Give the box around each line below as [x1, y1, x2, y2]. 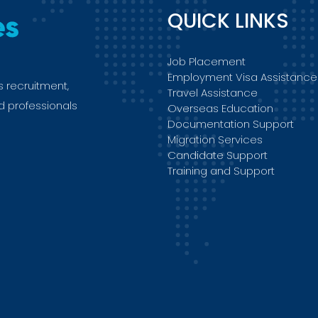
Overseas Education [168, 100, 273, 116]
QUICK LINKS [168, 6, 289, 35]
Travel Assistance [168, 84, 258, 100]
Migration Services [168, 131, 263, 147]
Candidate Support [168, 147, 268, 163]
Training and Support [168, 163, 275, 178]
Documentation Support [168, 116, 294, 131]
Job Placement [168, 53, 246, 69]
